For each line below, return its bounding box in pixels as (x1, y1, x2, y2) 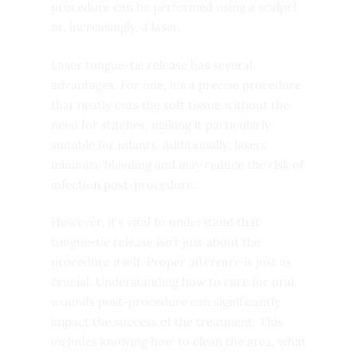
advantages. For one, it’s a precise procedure (51, 76, 301, 92)
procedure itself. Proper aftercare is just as (51, 254, 292, 269)
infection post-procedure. (51, 176, 196, 192)
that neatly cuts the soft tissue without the (51, 96, 289, 112)
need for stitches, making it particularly (51, 116, 271, 132)
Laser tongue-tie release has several (51, 57, 253, 73)
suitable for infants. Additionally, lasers (51, 136, 267, 152)
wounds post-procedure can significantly (51, 294, 280, 309)
